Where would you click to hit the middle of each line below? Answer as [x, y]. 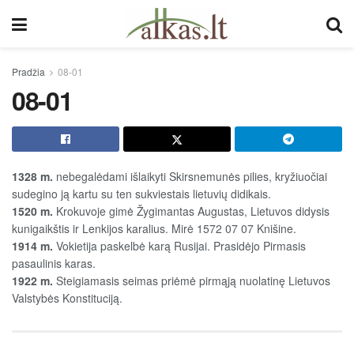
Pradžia [28, 72]
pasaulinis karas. [54, 263]
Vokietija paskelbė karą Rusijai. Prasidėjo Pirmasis [179, 246]
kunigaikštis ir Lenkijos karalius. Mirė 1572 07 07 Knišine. [154, 228]
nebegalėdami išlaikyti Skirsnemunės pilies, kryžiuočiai [190, 176]
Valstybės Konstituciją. [69, 298]
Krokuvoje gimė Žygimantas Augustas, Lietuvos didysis [191, 211]
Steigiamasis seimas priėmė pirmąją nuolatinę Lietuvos [192, 281]
